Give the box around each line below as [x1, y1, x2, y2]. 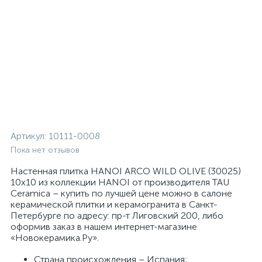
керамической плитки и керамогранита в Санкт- [11, 199, 218, 210]
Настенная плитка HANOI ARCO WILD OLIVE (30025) [11, 166, 241, 177]
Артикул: [11, 130, 49, 142]
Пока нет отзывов [11, 145, 80, 155]
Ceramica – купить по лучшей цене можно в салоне [11, 188, 232, 199]
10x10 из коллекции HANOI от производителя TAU [11, 177, 229, 188]
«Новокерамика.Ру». [11, 232, 99, 243]
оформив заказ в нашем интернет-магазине [11, 221, 197, 232]
